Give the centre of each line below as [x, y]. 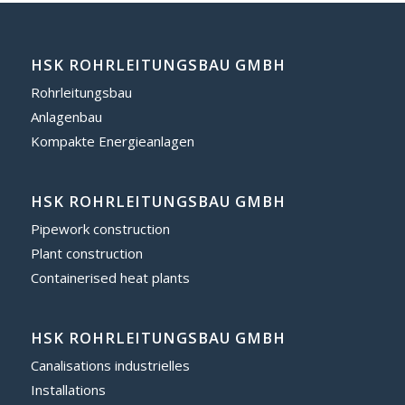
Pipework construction [100, 228]
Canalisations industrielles [110, 365]
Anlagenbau [66, 116]
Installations [68, 389]
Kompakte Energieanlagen [112, 141]
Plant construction [86, 253]
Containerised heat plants [110, 277]
